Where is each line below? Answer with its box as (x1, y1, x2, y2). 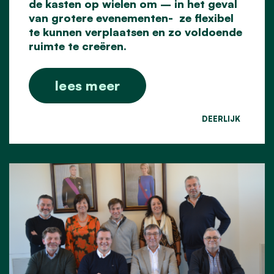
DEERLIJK (202, 114, 240, 124)
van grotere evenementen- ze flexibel (29, 11, 234, 25)
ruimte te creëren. (29, 39, 127, 53)
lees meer (55, 77, 120, 94)
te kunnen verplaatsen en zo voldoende (29, 25, 242, 39)
